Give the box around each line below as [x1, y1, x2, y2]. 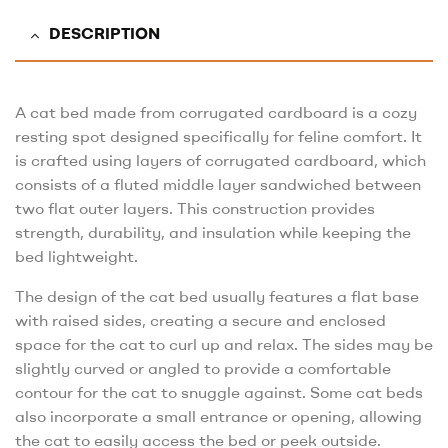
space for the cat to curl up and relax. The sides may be [15, 334, 433, 355]
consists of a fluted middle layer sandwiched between [15, 174, 421, 195]
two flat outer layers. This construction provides [15, 198, 375, 219]
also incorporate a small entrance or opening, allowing [15, 406, 422, 427]
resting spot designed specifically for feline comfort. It [15, 126, 422, 147]
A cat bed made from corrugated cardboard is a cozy [15, 102, 417, 123]
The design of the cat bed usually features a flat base [15, 286, 419, 307]
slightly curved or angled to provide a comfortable [15, 358, 391, 379]
